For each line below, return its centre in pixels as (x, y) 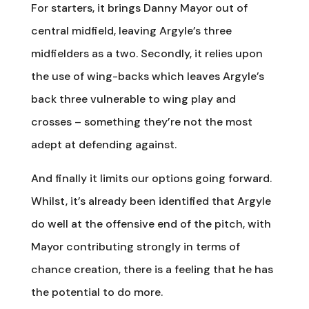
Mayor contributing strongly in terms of (135, 246)
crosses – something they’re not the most (141, 121)
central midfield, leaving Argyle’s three (131, 30)
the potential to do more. (97, 292)
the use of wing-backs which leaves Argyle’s (147, 76)
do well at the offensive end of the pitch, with (151, 223)
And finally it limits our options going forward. (151, 178)
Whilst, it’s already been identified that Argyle (151, 201)
